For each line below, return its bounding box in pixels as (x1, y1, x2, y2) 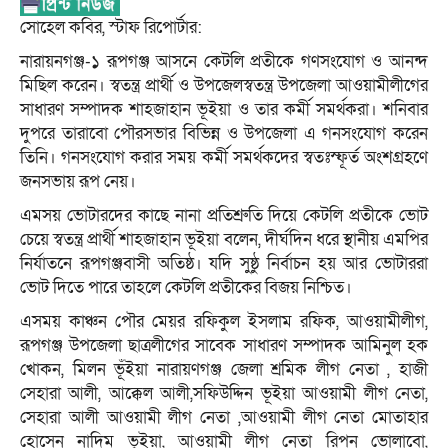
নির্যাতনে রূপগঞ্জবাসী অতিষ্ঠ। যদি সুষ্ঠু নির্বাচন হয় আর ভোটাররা (20, 251, 428, 275)
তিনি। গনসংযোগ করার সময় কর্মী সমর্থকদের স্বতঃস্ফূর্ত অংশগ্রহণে (20, 145, 428, 169)
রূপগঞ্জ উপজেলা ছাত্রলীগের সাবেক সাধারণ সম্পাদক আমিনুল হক (20, 333, 428, 357)
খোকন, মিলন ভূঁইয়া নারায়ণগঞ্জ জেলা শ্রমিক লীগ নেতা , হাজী (20, 357, 428, 381)
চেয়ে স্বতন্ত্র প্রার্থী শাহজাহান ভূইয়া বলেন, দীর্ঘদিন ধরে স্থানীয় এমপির (20, 227, 428, 251)
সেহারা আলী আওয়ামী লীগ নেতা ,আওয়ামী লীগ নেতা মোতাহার (20, 405, 428, 429)
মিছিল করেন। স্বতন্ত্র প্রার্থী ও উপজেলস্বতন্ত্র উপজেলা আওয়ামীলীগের (20, 73, 428, 97)
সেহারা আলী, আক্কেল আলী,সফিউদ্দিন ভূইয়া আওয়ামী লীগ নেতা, (20, 381, 428, 405)
